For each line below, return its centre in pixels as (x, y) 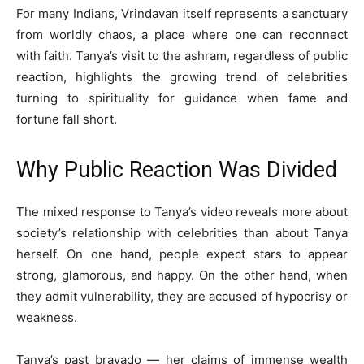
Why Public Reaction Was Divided (177, 170)
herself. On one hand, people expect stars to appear (182, 254)
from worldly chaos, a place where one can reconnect (182, 35)
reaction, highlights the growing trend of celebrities (182, 77)
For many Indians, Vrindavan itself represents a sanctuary (182, 13)
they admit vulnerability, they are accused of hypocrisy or (182, 296)
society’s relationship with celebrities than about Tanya (182, 233)
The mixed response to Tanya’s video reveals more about (182, 212)
